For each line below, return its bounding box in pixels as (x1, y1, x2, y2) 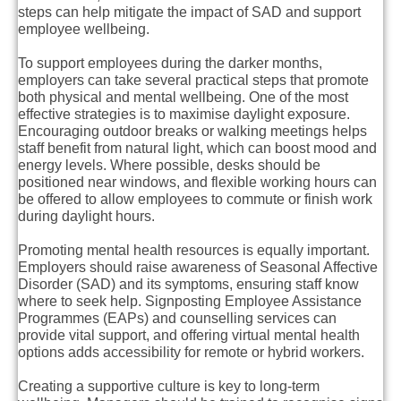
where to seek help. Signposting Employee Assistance (18, 294, 362, 310)
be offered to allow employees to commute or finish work (18, 192, 372, 208)
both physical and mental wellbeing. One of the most (18, 90, 348, 106)
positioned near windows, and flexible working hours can (18, 175, 377, 191)
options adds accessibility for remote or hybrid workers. (18, 345, 364, 361)
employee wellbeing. (18, 21, 149, 37)
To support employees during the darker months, (18, 55, 322, 72)
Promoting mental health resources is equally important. (18, 243, 370, 259)
